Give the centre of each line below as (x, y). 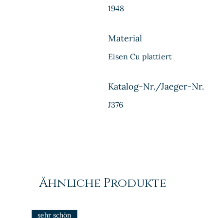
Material (125, 38)
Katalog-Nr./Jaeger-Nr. (156, 86)
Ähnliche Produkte (103, 183)
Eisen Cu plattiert (140, 56)
